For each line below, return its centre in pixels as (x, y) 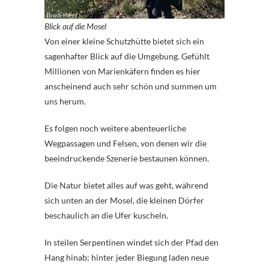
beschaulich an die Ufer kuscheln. (106, 216)
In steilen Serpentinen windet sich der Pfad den (131, 243)
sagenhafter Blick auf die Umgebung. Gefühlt (127, 56)
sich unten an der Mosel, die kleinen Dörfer (124, 201)
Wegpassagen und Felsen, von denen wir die (125, 144)
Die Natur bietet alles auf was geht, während (126, 186)
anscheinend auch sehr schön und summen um (131, 86)
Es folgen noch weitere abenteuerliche (115, 128)
